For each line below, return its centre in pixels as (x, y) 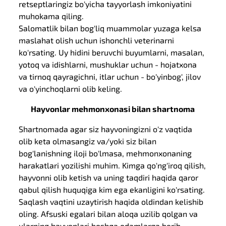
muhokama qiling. (51, 16)
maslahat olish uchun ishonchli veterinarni (97, 40)
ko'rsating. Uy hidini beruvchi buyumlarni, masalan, (112, 52)
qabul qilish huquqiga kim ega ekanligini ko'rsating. (112, 189)
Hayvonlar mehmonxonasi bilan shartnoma (113, 109)
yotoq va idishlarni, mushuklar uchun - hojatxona (108, 64)
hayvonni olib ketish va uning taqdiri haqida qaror (109, 177)
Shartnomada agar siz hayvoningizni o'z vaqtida (106, 129)
